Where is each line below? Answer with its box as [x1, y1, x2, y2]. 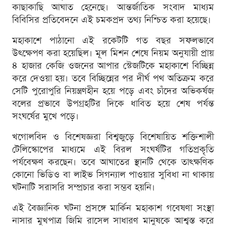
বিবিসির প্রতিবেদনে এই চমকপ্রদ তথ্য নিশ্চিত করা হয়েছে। [12, 14, 211, 27]
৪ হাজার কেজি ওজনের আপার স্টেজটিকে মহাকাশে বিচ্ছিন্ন [12, 60, 214, 73]
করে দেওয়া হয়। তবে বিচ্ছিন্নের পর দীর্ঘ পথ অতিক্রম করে [12, 72, 214, 85]
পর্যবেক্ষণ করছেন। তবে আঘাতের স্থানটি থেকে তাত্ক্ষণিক [12, 156, 214, 169]
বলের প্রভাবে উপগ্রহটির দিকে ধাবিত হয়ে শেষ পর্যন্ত [12, 97, 214, 110]
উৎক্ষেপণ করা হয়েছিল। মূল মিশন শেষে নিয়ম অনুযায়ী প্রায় [12, 47, 214, 60]
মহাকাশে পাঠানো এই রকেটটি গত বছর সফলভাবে [12, 34, 214, 47]
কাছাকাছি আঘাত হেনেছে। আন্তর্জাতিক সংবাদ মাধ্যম [12, 1, 214, 14]
